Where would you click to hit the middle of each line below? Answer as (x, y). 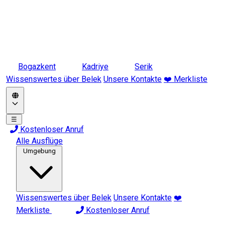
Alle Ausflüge (39, 141)
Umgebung (39, 151)
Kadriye (95, 67)
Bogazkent (37, 67)
